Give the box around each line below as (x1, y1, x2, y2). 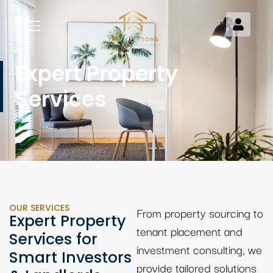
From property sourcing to (136, 204, 263, 222)
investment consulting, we (136, 240, 262, 258)
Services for (9, 229, 97, 250)
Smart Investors (9, 247, 132, 268)
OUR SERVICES (9, 202, 69, 214)
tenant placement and (136, 222, 243, 240)
